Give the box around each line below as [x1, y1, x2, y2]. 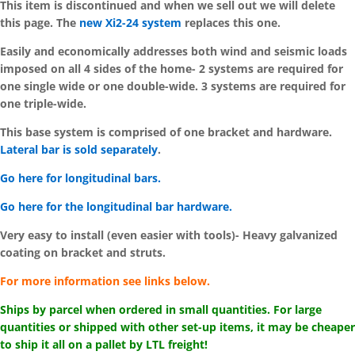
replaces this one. [181, 15, 281, 31]
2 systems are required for [199, 61, 343, 77]
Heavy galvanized [242, 227, 338, 243]
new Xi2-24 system [79, 15, 181, 31]
